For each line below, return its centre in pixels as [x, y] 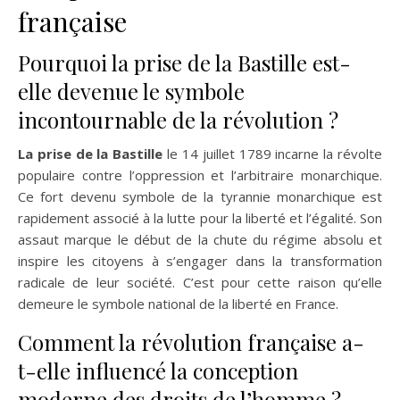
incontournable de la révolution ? [178, 120]
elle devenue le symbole [131, 91]
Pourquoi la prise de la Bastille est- [184, 62]
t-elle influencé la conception [158, 371]
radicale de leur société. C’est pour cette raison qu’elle [200, 282]
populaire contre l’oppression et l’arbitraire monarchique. [200, 175]
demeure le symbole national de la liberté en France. [178, 304]
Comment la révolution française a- [191, 342]
